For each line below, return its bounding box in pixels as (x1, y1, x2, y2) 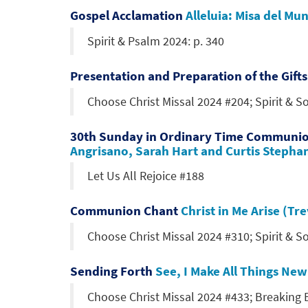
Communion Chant (70, 202, 181, 219)
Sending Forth (70, 263, 155, 280)
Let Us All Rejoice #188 (87, 168, 204, 184)
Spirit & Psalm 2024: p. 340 (87, 33, 224, 49)
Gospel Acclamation (70, 7, 186, 24)
